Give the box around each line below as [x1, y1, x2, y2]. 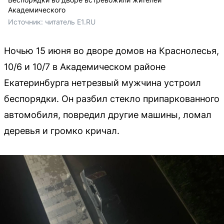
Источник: [8, 17, 45, 26]
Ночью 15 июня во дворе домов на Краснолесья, [4, 45, 219, 56]
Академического [8, 5, 65, 14]
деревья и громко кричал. [4, 125, 119, 136]
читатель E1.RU [45, 17, 95, 26]
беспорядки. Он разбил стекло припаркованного [4, 93, 219, 104]
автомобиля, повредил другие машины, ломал [4, 109, 211, 120]
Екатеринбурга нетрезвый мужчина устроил [4, 77, 201, 88]
